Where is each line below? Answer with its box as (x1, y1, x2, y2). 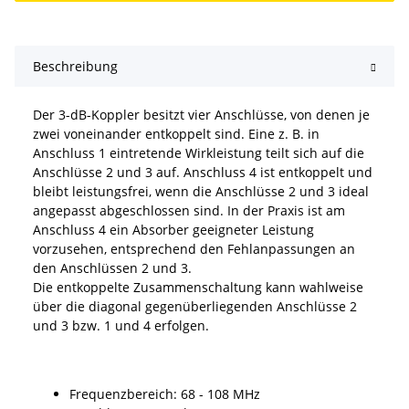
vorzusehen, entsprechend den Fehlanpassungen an (33, 240, 355, 258)
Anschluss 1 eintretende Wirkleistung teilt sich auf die (33, 144, 364, 163)
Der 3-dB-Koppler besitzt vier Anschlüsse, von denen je (33, 106, 370, 124)
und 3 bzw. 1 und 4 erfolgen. (33, 317, 209, 335)
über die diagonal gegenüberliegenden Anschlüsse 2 (33, 298, 357, 316)
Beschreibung (33, 58, 118, 76)
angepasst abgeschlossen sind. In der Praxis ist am (33, 202, 345, 220)
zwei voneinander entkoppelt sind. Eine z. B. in (33, 125, 320, 143)
